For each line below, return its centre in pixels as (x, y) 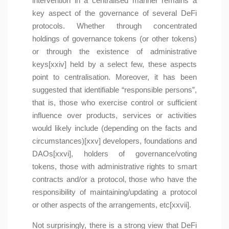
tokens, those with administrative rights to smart (114, 167)
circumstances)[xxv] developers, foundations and (114, 141)
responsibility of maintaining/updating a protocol (114, 192)
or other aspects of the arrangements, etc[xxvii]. (112, 205)
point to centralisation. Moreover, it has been (114, 77)
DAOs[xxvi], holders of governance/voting (114, 154)
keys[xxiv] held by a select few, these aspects (114, 64)
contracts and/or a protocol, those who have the (114, 179)
